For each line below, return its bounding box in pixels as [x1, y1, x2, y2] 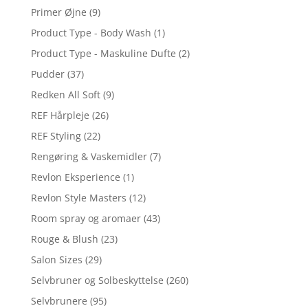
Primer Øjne [30, 5, 87, 19]
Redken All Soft [30, 87, 100, 101]
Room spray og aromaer [30, 211, 141, 225]
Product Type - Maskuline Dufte [30, 46, 176, 60]
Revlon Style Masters [30, 190, 126, 204]
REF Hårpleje [30, 108, 89, 122]
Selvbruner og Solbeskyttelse [30, 273, 164, 287]
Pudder [30, 67, 65, 80]
